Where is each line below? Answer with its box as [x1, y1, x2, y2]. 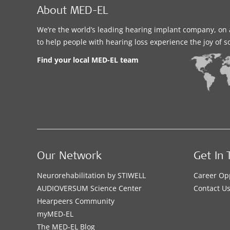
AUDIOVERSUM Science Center [37, 183, 142, 194]
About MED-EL [37, 6, 108, 17]
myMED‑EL [37, 209, 73, 219]
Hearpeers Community [37, 196, 114, 206]
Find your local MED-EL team [37, 55, 139, 65]
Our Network [37, 151, 102, 163]
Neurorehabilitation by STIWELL [37, 170, 146, 181]
